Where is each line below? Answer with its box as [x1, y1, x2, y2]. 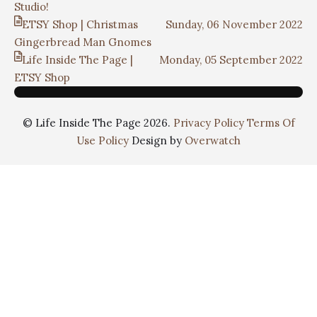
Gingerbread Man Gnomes [14, 35, 151, 50]
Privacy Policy [173, 115, 244, 129]
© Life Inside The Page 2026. [22, 115, 173, 129]
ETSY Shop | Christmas [22, 18, 138, 32]
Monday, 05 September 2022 [159, 53, 303, 67]
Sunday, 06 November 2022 [166, 18, 303, 32]
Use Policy [76, 133, 129, 147]
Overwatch [185, 133, 241, 147]
